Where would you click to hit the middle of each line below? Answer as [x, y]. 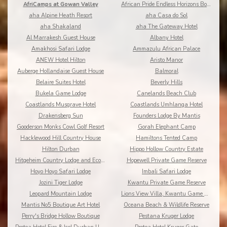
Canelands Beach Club [166, 94]
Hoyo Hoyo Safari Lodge [61, 172]
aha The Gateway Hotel [166, 27]
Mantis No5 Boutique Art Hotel [61, 205]
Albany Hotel [166, 38]
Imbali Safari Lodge [166, 172]
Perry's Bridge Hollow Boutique [61, 216]
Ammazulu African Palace [166, 49]
